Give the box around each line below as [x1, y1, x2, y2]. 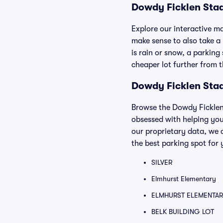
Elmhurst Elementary [151, 175, 216, 183]
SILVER [151, 158, 172, 166]
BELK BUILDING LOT [151, 208, 214, 216]
